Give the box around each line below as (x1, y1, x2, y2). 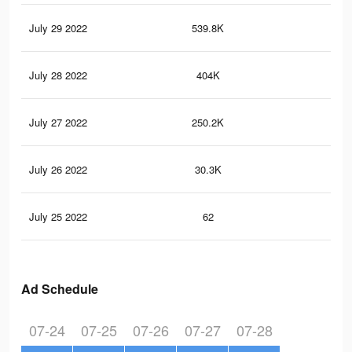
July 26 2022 (29, 162, 87, 178)
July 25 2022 (29, 209, 87, 225)
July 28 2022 (29, 68, 87, 83)
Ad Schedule (21, 280, 98, 299)
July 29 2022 (29, 20, 87, 36)
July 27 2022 (29, 115, 87, 130)
